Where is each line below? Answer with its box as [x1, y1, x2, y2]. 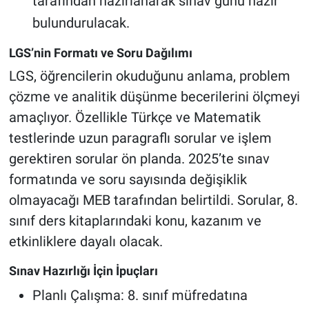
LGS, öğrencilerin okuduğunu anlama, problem [8, 68, 290, 85]
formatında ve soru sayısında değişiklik [8, 171, 247, 188]
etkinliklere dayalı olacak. [8, 233, 163, 250]
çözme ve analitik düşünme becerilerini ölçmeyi [8, 88, 300, 106]
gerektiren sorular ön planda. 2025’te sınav [8, 150, 270, 168]
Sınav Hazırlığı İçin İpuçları [8, 263, 158, 279]
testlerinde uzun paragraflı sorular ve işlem [8, 130, 272, 147]
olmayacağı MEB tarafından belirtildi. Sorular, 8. [8, 192, 298, 209]
